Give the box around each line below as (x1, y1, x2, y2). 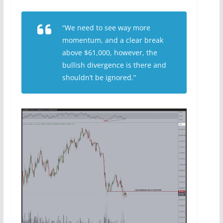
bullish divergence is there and (62, 60, 166, 70)
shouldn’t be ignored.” (62, 73, 136, 83)
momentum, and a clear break (62, 35, 163, 45)
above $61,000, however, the (62, 48, 157, 58)
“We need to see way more (62, 23, 150, 33)
